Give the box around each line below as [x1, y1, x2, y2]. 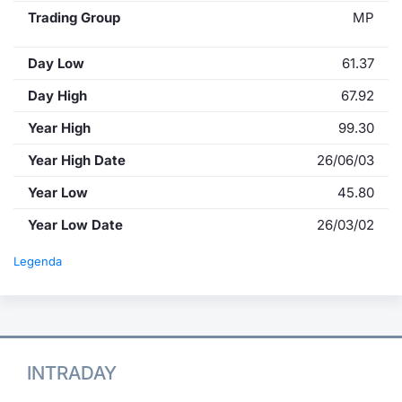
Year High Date [28, 151, 126, 169]
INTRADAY [27, 361, 117, 384]
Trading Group [28, 8, 120, 26]
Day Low [28, 54, 84, 72]
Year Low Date [28, 215, 123, 233]
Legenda [13, 253, 62, 268]
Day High [28, 86, 87, 104]
